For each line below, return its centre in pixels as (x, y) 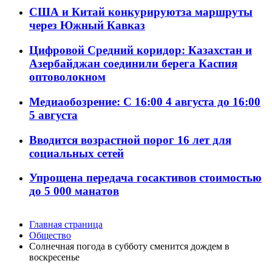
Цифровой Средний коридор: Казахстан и (141, 50)
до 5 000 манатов (74, 191)
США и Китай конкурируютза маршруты (141, 12)
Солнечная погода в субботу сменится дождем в (129, 246)
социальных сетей (76, 153)
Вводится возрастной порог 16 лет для (130, 140)
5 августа (53, 115)
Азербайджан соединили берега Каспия (133, 64)
